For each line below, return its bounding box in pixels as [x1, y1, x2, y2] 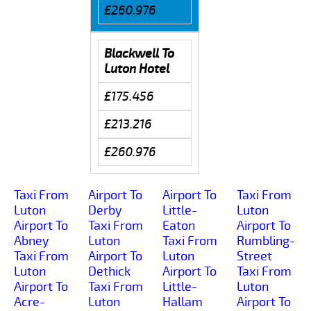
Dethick [88, 263, 131, 279]
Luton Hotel [103, 60, 169, 76]
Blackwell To [103, 45, 174, 61]
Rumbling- [237, 233, 295, 249]
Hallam [162, 294, 203, 310]
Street [237, 248, 272, 264]
